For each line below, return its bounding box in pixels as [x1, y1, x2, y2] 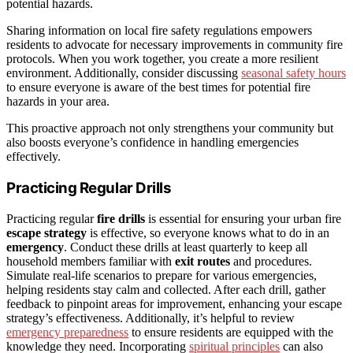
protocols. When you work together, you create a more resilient [6, 52, 318, 66]
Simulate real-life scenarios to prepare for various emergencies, [6, 268, 317, 282]
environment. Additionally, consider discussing [6, 66, 241, 80]
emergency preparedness [6, 325, 128, 339]
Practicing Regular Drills [6, 178, 172, 197]
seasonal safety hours [241, 66, 346, 80]
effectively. [6, 150, 61, 164]
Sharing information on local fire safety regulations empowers [6, 24, 312, 38]
